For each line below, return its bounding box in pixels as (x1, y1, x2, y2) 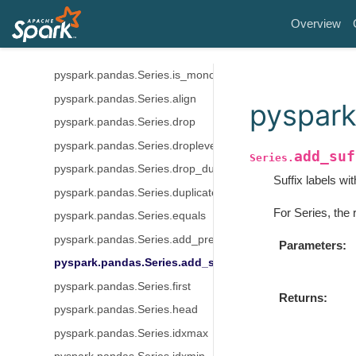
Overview (291, 17, 341, 30)
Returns (279, 291, 324, 305)
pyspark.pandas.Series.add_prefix (53, 233, 226, 246)
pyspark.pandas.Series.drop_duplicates (53, 163, 253, 175)
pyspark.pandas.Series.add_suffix (53, 257, 239, 269)
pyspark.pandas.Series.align (53, 92, 196, 105)
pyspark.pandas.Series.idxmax (53, 327, 208, 339)
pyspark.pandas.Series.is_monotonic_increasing (53, 45, 297, 58)
